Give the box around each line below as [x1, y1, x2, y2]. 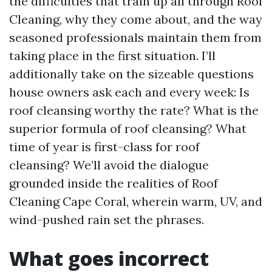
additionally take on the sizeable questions [9, 66, 254, 81]
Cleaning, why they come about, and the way [9, 12, 262, 27]
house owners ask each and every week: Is [9, 84, 250, 100]
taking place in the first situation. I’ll [9, 48, 216, 63]
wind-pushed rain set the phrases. [9, 212, 204, 227]
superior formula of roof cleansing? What [9, 121, 246, 136]
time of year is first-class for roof [9, 139, 200, 154]
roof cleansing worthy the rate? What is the [9, 103, 259, 118]
